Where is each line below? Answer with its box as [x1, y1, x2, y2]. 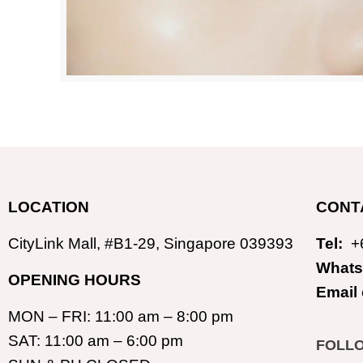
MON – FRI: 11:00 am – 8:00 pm [8, 307, 233, 325]
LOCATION [8, 198, 89, 216]
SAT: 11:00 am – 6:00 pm [8, 331, 183, 349]
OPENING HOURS [8, 271, 141, 288]
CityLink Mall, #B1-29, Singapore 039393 [8, 234, 293, 252]
